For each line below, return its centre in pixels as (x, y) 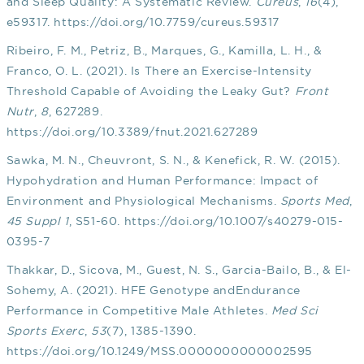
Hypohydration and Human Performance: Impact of (162, 181)
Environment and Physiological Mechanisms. (143, 201)
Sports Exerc (45, 331)
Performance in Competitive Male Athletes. (139, 311)
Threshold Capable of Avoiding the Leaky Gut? (150, 91)
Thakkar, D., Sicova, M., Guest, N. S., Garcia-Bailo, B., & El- (179, 270)
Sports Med (314, 201)
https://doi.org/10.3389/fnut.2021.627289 (132, 132)
